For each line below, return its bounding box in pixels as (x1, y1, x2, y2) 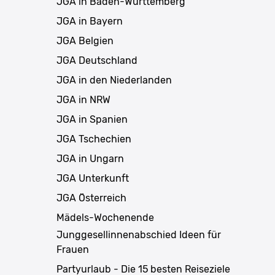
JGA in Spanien (56, 113, 128, 125)
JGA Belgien (56, 34, 114, 47)
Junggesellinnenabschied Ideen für (56, 228, 221, 241)
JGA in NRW (56, 93, 110, 106)
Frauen (56, 243, 89, 255)
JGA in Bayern (56, 15, 123, 27)
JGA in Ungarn (56, 152, 124, 165)
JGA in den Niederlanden (56, 74, 172, 86)
